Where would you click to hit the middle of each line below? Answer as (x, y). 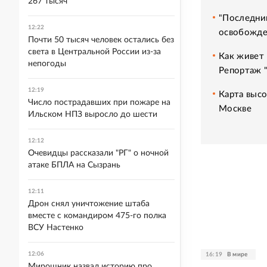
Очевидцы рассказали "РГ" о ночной (98, 153)
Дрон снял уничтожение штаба (89, 204)
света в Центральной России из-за (94, 52)
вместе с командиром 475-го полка (97, 216)
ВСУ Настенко (56, 228)
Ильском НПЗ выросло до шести (93, 114)
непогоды (47, 64)
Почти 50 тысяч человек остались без (101, 40)
